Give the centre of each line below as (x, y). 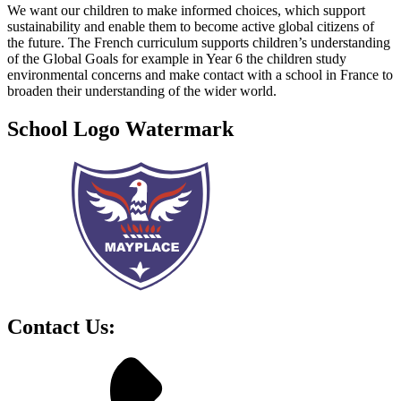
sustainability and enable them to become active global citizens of (191, 27)
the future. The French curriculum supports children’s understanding (199, 43)
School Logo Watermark (120, 129)
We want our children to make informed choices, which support (186, 11)
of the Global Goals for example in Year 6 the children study (177, 59)
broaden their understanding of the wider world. (142, 91)
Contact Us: (61, 327)
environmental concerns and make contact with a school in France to (200, 75)
